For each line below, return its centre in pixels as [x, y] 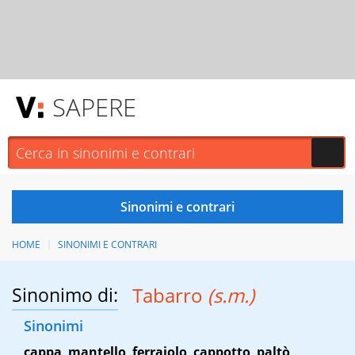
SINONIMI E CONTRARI [107, 244]
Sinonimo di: [65, 295]
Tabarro [170, 296]
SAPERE [94, 107]
